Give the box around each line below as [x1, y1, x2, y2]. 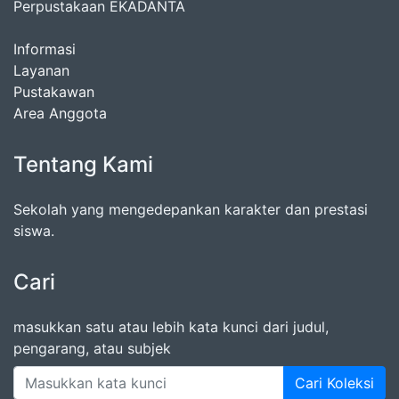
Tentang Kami [13, 151, 153, 177]
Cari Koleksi [295, 373, 374, 392]
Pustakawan [13, 82, 94, 101]
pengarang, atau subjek [13, 338, 171, 357]
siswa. [13, 221, 54, 240]
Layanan [13, 61, 69, 79]
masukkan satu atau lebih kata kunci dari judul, [13, 317, 329, 336]
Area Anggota [13, 103, 107, 122]
